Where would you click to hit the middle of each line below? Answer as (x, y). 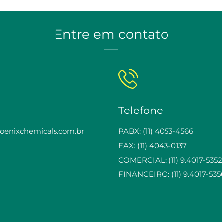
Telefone (141, 110)
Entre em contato (111, 34)
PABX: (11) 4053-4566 (156, 131)
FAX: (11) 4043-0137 (153, 145)
